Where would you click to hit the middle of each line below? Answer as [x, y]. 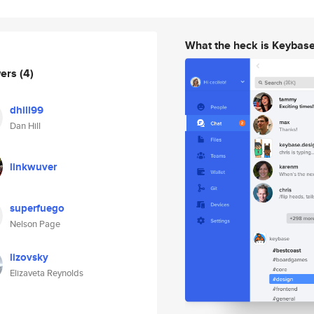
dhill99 [27, 110]
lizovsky [29, 257]
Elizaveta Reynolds [47, 273]
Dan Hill [25, 126]
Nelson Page [35, 224]
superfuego [37, 208]
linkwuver [33, 167]
